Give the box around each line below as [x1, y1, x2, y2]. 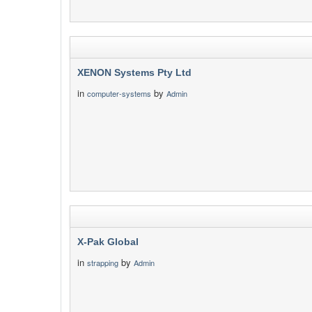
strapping [87, 257, 118, 268]
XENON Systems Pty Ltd [77, 67, 192, 78]
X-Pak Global [77, 236, 139, 247]
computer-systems [87, 88, 151, 99]
